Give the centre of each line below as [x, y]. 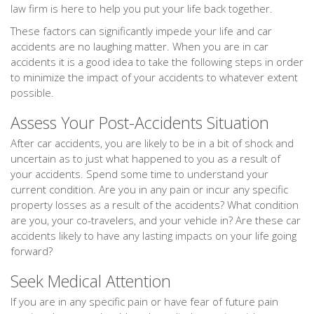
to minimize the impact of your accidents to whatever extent [154, 77]
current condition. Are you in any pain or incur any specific [149, 189]
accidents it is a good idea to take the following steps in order [157, 62]
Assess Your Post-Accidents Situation [140, 123]
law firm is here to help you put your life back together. [142, 8]
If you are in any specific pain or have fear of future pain [144, 301]
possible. [32, 93]
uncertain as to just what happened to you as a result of [145, 158]
